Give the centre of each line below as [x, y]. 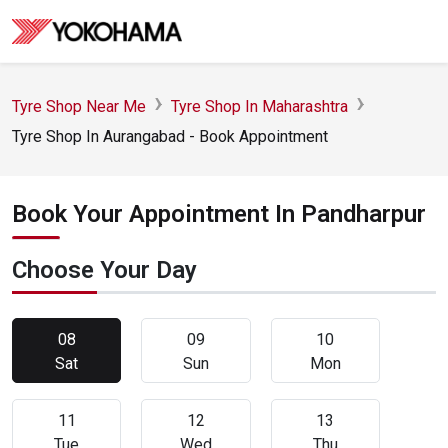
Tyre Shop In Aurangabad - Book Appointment [170, 136]
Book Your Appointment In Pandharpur [219, 214]
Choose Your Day [104, 270]
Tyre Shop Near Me [79, 106]
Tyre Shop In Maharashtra [259, 106]
